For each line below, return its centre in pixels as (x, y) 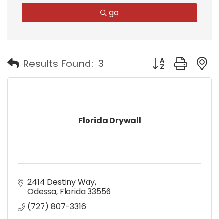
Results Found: (58, 64)
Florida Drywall (109, 120)
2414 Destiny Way (61, 182)
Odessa (42, 191)
